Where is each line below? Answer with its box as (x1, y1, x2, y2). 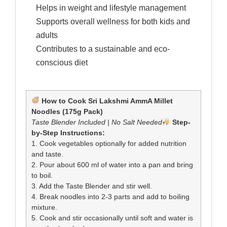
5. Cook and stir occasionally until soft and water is (31, 214, 193, 222)
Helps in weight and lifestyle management (36, 3, 186, 12)
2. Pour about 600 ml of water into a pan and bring (31, 161, 193, 169)
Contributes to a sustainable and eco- (36, 44, 170, 53)
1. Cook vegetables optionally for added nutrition (31, 139, 186, 147)
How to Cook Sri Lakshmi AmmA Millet (40, 97, 173, 105)
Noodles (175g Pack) (31, 107, 103, 116)
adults (36, 30, 58, 40)
